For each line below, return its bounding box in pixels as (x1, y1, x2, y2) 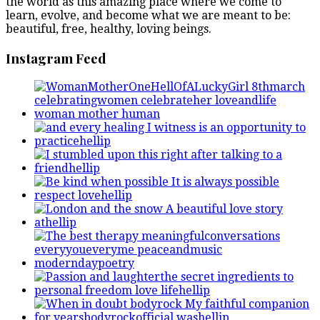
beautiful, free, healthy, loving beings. (6, 21, 211, 36)
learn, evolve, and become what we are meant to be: (6, 8, 291, 22)
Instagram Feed (6, 49, 106, 67)
